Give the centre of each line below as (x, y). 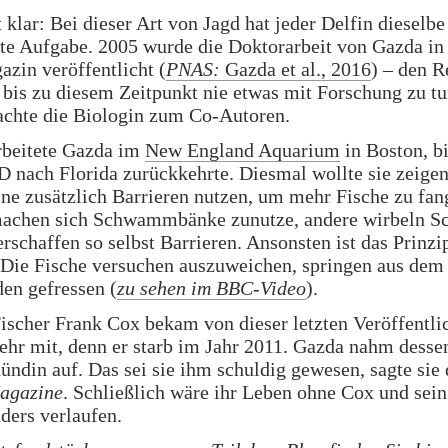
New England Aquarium (242, 149)
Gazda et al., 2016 (295, 68)
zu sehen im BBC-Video (211, 287)
